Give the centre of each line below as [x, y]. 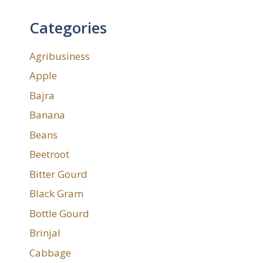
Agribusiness [60, 56]
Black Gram [56, 194]
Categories [68, 27]
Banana [47, 115]
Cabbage [50, 252]
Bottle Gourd [59, 213]
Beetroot [49, 154]
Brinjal [45, 233]
